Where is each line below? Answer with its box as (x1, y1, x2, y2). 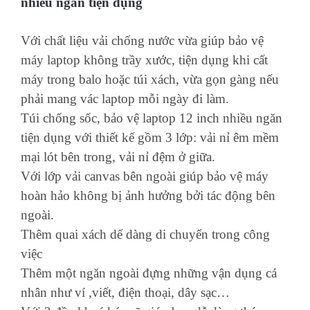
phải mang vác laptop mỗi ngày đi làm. (21, 91, 229, 106)
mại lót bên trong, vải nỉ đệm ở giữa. (21, 149, 215, 164)
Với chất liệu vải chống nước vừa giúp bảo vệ (21, 33, 264, 48)
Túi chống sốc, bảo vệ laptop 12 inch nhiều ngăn (21, 111, 282, 125)
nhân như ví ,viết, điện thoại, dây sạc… (21, 285, 230, 300)
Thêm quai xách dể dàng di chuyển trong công (21, 227, 270, 241)
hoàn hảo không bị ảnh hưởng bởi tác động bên (21, 188, 275, 203)
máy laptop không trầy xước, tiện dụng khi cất (21, 53, 268, 67)
